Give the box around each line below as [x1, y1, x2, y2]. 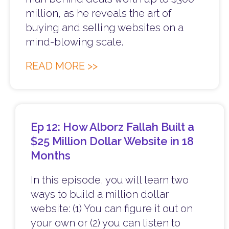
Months [31, 149, 71, 163]
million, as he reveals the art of [26, 7, 171, 20]
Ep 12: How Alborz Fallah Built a [31, 120, 194, 134]
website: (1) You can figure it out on [31, 202, 193, 215]
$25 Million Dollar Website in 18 [31, 134, 194, 148]
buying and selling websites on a [26, 21, 184, 34]
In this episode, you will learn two [31, 174, 189, 187]
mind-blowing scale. [26, 36, 123, 49]
